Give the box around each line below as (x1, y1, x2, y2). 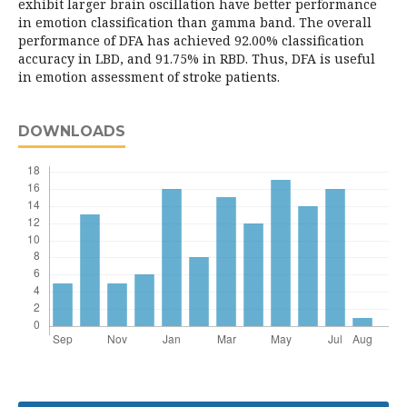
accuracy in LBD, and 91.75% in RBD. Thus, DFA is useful (18, 50, 375, 67)
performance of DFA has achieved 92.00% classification (18, 32, 364, 49)
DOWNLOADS (18, 123, 125, 140)
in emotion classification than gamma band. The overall (18, 14, 372, 31)
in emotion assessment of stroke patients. (18, 68, 280, 85)
